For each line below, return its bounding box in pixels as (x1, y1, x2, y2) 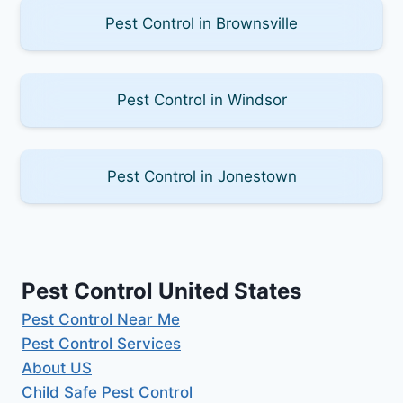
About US (22, 358, 92, 377)
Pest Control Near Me (22, 309, 180, 328)
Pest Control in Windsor (116, 90, 287, 109)
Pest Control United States (22, 277, 301, 304)
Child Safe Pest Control (22, 382, 193, 401)
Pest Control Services (22, 334, 181, 353)
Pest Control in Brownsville (105, 13, 298, 32)
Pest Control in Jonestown (106, 166, 297, 185)
